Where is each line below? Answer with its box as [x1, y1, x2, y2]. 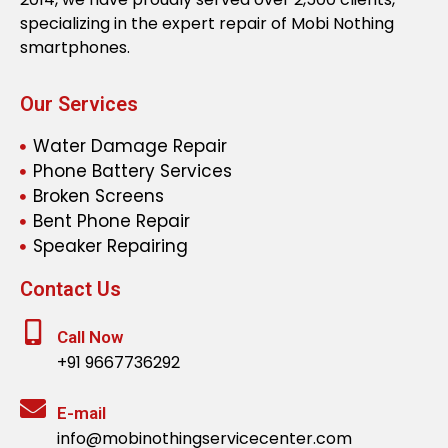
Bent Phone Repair [32, 209, 190, 234]
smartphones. [20, 36, 130, 60]
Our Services [20, 92, 138, 117]
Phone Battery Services [32, 159, 232, 184]
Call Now [57, 327, 123, 348]
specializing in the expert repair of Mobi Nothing [20, 12, 394, 36]
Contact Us [20, 277, 121, 302]
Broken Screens [32, 184, 164, 209]
